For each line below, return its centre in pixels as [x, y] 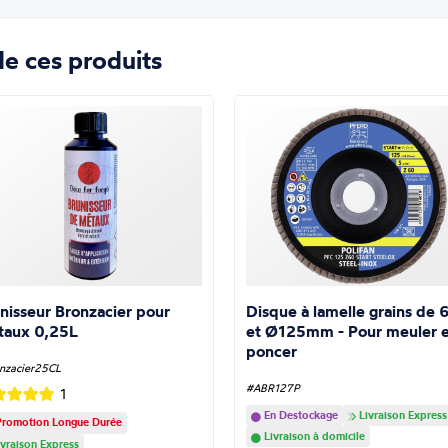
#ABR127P [272, 388]
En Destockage [299, 415]
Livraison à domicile [312, 435]
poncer [271, 351]
